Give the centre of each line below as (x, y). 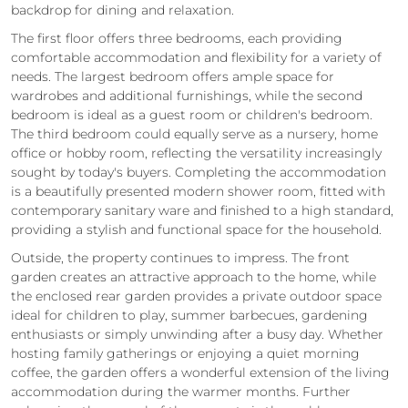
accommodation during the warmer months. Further (181, 391)
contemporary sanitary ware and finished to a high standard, (202, 210)
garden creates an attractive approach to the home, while (194, 276)
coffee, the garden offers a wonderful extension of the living (200, 372)
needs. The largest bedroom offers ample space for (173, 76)
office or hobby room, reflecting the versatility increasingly (196, 153)
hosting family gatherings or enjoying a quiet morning (185, 353)
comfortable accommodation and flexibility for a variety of (196, 57)
